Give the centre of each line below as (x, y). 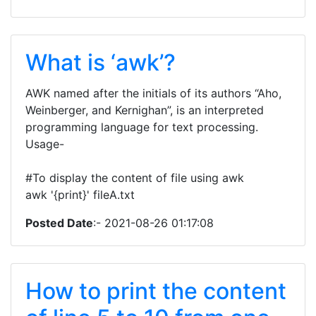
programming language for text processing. (142, 127)
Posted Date (59, 223)
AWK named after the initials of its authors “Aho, (153, 93)
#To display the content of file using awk (135, 178)
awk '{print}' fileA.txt (80, 195)
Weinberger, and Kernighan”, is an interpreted (145, 110)
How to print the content (156, 291)
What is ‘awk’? (101, 62)
